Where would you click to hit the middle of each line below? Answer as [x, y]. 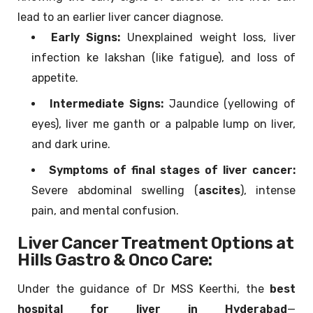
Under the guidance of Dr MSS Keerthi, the [144, 289]
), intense [268, 191]
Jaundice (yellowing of [230, 104]
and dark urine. [71, 145]
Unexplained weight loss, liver [208, 38]
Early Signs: [86, 38]
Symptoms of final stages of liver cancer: [172, 170]
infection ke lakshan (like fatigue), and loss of [163, 58]
